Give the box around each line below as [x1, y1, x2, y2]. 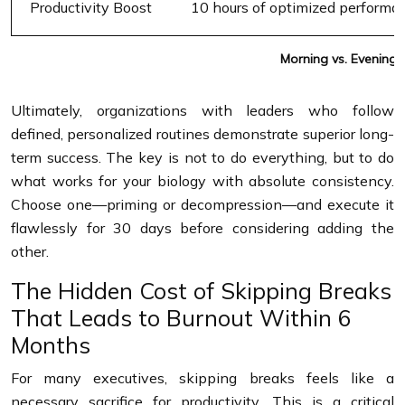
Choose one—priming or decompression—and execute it [11, 194, 394, 213]
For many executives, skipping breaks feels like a [11, 368, 394, 387]
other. [11, 241, 49, 260]
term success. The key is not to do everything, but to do [11, 147, 394, 166]
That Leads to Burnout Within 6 [11, 303, 352, 332]
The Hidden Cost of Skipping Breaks [11, 276, 391, 305]
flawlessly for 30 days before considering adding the [11, 218, 394, 237]
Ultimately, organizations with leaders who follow [11, 100, 394, 119]
